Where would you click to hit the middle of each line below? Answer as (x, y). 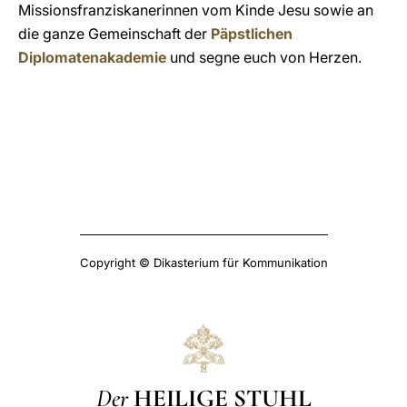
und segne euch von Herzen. (264, 57)
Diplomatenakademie (92, 57)
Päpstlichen (252, 34)
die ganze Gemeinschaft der (114, 34)
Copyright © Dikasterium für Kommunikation (203, 263)
